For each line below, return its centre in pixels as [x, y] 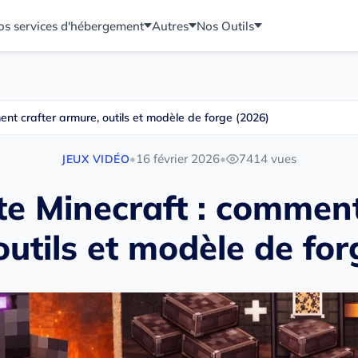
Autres [170, 26]
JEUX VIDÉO [95, 159]
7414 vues [268, 159]
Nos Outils [225, 26]
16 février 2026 [178, 159]
